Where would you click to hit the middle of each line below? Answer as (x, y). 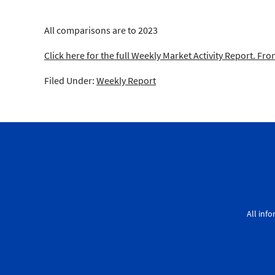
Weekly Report (126, 80)
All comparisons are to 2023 (101, 30)
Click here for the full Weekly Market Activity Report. (150, 55)
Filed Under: (70, 80)
